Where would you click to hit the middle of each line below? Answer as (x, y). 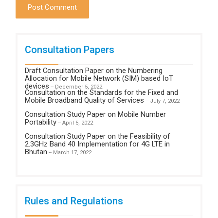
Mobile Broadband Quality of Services (84, 100)
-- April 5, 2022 (74, 123)
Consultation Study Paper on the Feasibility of (97, 136)
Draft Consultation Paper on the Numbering (93, 71)
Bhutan (36, 152)
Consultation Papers (69, 50)
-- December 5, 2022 (75, 87)
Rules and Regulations (74, 201)
